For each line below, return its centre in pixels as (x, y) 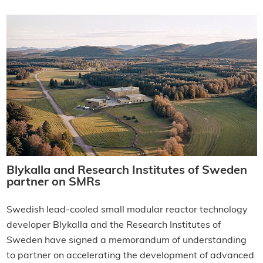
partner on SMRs (53, 182)
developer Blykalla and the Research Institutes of (113, 225)
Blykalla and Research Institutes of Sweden (127, 171)
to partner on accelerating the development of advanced (130, 256)
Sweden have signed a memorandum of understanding (126, 240)
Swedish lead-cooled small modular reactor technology (127, 210)
